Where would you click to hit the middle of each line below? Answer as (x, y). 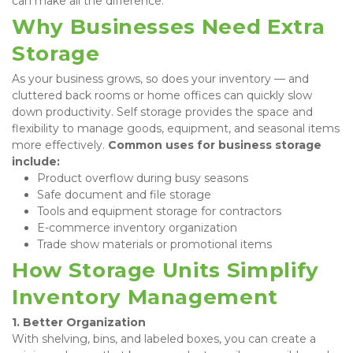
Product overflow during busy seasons (143, 178)
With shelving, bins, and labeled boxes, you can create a (164, 338)
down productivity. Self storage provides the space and (162, 111)
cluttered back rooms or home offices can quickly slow (162, 95)
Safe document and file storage (124, 194)
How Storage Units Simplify (165, 270)
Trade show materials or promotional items (154, 244)
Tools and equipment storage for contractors (159, 211)
